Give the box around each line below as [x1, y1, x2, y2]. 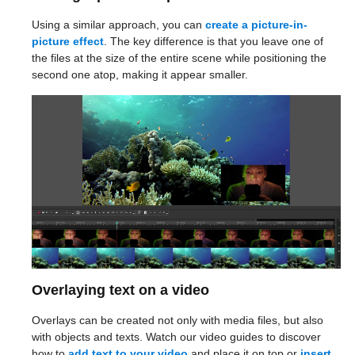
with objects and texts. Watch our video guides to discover [32, 330, 321, 344]
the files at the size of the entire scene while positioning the [32, 52, 326, 65]
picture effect [32, 35, 104, 48]
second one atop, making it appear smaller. [32, 68, 248, 82]
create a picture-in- [205, 18, 307, 32]
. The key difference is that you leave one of [104, 35, 323, 48]
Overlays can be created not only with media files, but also [32, 314, 323, 327]
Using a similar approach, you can [32, 18, 205, 32]
